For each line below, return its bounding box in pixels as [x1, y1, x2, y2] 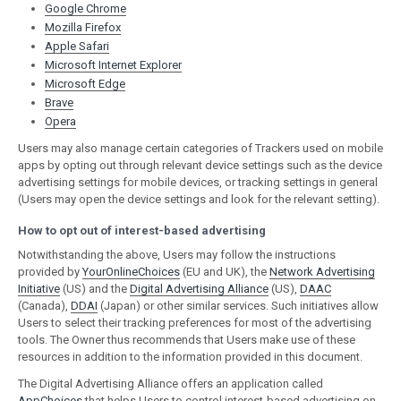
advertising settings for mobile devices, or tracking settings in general [18, 175, 378, 189]
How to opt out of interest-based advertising [18, 224, 266, 237]
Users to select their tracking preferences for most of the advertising [18, 316, 371, 329]
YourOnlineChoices [82, 265, 180, 278]
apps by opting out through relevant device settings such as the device [18, 158, 382, 172]
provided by [18, 265, 82, 278]
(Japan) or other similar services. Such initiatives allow [98, 299, 379, 312]
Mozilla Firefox [45, 21, 121, 34]
